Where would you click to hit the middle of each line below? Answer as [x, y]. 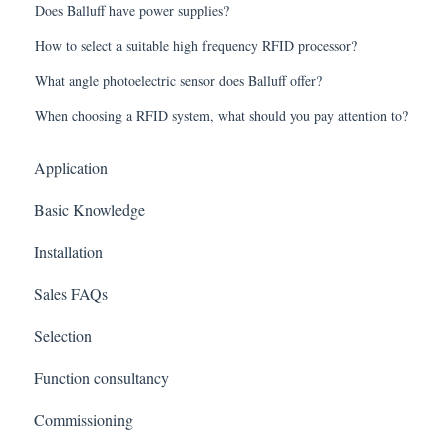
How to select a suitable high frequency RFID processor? [196, 45]
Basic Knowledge [89, 210]
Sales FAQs [71, 294]
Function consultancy [101, 378]
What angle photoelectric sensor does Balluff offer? [179, 80]
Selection [63, 336]
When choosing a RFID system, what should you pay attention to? [222, 115]
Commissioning [83, 420]
